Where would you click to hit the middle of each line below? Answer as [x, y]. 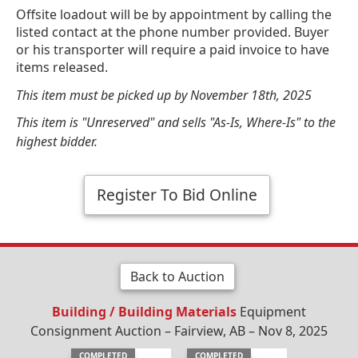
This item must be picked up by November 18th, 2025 [164, 95]
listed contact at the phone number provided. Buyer [173, 32]
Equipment [271, 311]
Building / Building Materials [144, 311]
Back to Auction [177, 276]
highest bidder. [57, 141]
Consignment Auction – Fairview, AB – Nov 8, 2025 [179, 330]
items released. [62, 67]
